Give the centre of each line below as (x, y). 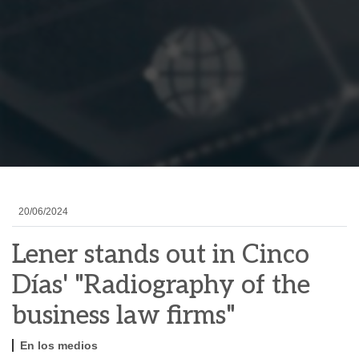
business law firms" (124, 315)
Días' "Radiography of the (161, 285)
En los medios (59, 345)
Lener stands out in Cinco (161, 254)
